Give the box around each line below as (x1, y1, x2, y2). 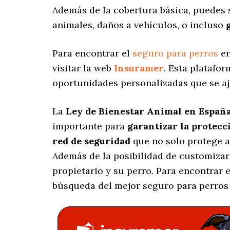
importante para (52, 120, 127, 132)
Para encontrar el (52, 47, 132, 60)
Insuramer (114, 62, 164, 74)
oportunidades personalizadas (52, 77, 188, 89)
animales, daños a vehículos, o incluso (52, 19, 226, 31)
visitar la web (52, 62, 114, 74)
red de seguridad (52, 135, 133, 147)
